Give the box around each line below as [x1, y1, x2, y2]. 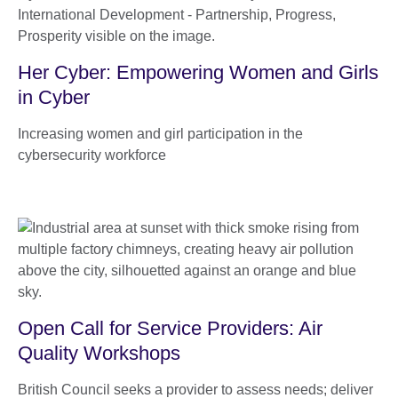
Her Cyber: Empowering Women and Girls [18, 60, 378, 84]
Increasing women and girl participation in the [18, 125, 303, 141]
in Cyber [18, 85, 90, 108]
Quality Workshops [18, 341, 180, 364]
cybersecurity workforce [18, 147, 166, 163]
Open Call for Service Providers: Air [18, 316, 322, 339]
